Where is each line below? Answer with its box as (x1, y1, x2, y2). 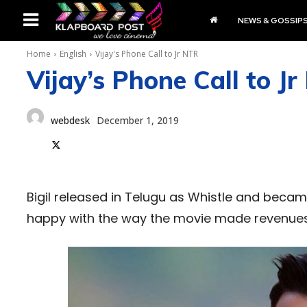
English (60, 48, 86, 60)
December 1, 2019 (97, 114, 179, 127)
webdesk (51, 114, 90, 127)
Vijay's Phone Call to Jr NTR (95, 48, 198, 60)
